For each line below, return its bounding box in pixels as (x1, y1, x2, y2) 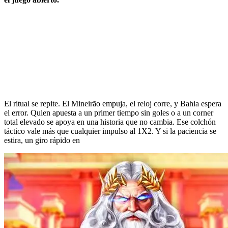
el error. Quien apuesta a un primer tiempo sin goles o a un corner (4, 108, 213, 118)
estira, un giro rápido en (4, 136, 80, 145)
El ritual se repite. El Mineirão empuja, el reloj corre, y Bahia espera (4, 99, 221, 108)
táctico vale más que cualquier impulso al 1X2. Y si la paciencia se (4, 127, 216, 136)
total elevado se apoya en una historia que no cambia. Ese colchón (4, 118, 216, 127)
